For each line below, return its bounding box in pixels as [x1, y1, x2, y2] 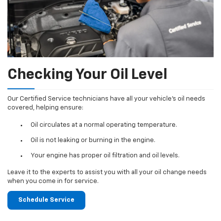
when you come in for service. [7, 178, 99, 185]
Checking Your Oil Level [7, 68, 167, 83]
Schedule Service [18, 197, 74, 204]
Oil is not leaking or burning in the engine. [30, 137, 155, 144]
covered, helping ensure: [7, 105, 83, 111]
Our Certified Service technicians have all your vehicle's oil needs [7, 96, 205, 103]
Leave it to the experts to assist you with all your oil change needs [7, 169, 207, 176]
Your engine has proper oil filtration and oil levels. [30, 152, 180, 159]
